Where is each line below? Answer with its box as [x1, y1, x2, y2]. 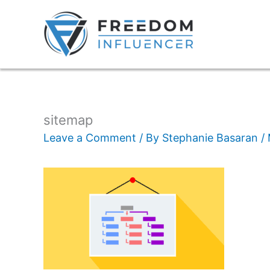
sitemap [43, 112, 93, 128]
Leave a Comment [43, 131, 136, 145]
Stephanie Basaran [162, 131, 261, 145]
